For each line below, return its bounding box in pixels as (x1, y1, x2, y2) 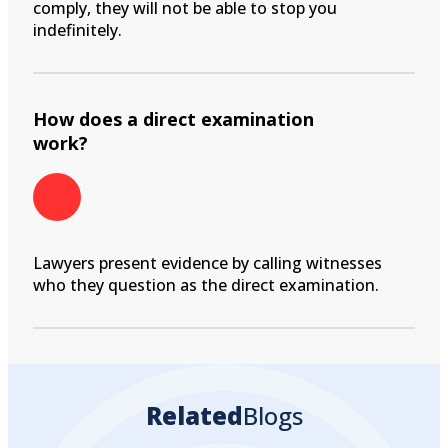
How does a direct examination (33, 106, 314, 131)
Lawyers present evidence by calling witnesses (33, 251, 382, 274)
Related (145, 398, 243, 432)
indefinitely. (33, 18, 122, 41)
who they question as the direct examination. (33, 273, 379, 296)
